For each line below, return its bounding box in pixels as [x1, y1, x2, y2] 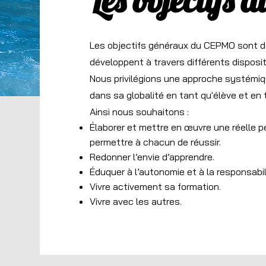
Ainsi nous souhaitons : [90, 106, 189, 118]
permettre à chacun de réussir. [90, 136, 221, 148]
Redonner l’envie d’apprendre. [90, 151, 215, 163]
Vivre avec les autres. [90, 195, 182, 207]
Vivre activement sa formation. [90, 180, 221, 192]
